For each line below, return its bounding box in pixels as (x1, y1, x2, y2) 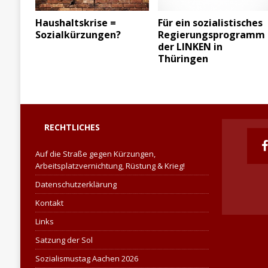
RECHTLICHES (44, 121, 100, 133)
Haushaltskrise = (35, 16, 116, 29)
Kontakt (35, 197, 63, 209)
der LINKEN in (158, 39, 223, 53)
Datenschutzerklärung (35, 179, 117, 190)
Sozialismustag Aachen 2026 (35, 253, 138, 264)
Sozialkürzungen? (35, 28, 121, 41)
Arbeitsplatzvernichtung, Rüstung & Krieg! (35, 160, 185, 172)
